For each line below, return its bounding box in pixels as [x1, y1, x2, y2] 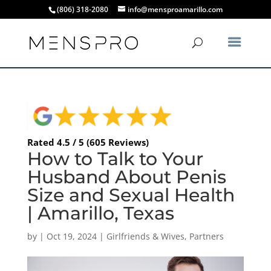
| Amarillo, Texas [27, 201, 174, 224]
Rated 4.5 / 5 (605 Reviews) [27, 135, 149, 148]
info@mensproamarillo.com [127, 4, 223, 15]
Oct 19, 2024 [46, 230, 97, 242]
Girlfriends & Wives [106, 230, 184, 242]
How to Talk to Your [27, 147, 203, 170]
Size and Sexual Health [27, 183, 235, 206]
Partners [189, 230, 224, 242]
